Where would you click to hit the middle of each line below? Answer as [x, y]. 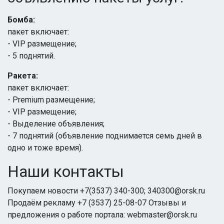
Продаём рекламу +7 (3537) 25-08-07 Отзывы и [97, 203]
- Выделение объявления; [56, 124]
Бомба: [21, 20]
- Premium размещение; [51, 100]
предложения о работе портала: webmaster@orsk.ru [102, 215]
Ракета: [23, 76]
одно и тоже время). [45, 148]
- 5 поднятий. [31, 56]
